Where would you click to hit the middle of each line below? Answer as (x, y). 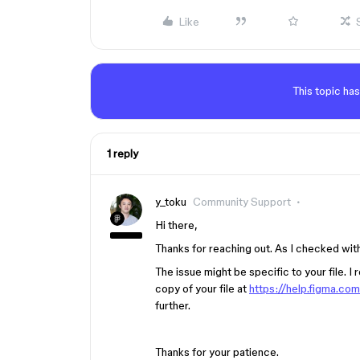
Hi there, (176, 225)
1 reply (123, 153)
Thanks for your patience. (217, 352)
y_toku (171, 202)
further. (173, 305)
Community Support (242, 202)
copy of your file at (202, 288)
